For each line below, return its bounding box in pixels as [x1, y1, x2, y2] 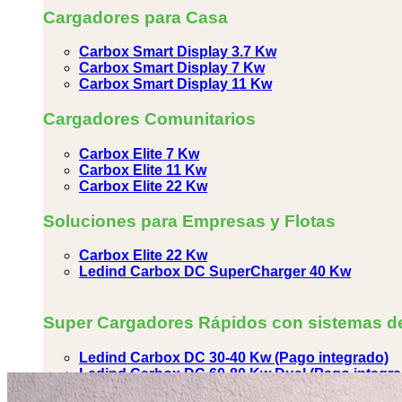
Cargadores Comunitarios [43, 109, 256, 129]
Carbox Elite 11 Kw [79, 162, 206, 178]
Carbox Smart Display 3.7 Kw [79, 44, 276, 60]
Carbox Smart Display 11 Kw [79, 76, 272, 92]
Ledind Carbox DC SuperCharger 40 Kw [79, 264, 351, 280]
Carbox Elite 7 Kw [79, 145, 199, 162]
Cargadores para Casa [43, 7, 228, 27]
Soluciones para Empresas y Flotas [43, 211, 336, 231]
